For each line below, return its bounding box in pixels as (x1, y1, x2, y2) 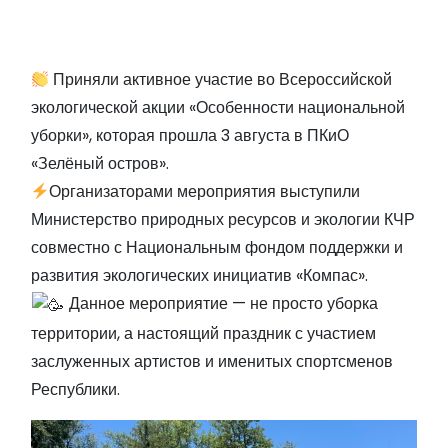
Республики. (31, 377, 120, 401)
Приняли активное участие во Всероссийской (49, 68, 393, 91)
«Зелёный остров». (31, 152, 169, 175)
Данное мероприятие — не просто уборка (65, 292, 379, 315)
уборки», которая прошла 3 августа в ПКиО (31, 124, 349, 147)
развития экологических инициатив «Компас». (31, 264, 368, 287)
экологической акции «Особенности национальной (31, 96, 405, 119)
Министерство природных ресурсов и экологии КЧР (31, 208, 415, 231)
